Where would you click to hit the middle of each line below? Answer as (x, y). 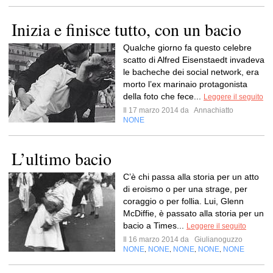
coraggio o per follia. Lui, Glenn (183, 201)
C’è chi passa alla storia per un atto (191, 177)
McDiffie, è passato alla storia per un (193, 213)
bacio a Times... (155, 225)
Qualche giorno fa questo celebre (187, 48)
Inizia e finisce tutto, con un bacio (126, 29)
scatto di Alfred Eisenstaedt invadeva (194, 60)
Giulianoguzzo (218, 239)
